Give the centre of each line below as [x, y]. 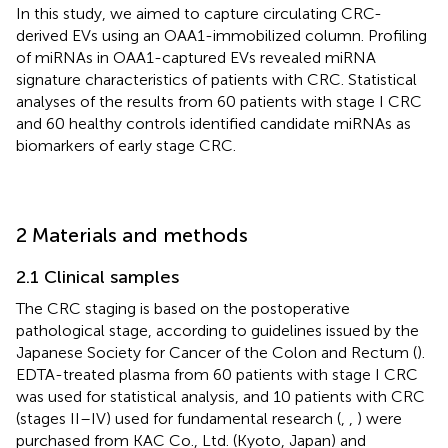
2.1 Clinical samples [97, 276]
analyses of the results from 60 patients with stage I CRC [219, 101]
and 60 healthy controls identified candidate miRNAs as [213, 123]
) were [379, 418]
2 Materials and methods [132, 234]
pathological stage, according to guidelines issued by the [217, 330]
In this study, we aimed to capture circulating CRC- [199, 13]
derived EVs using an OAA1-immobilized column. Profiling [221, 35]
